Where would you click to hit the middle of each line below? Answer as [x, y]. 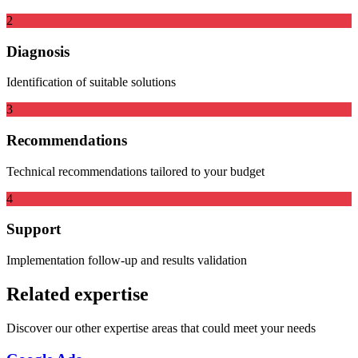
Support [34, 229]
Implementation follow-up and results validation [127, 261]
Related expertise [78, 294]
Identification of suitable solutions [91, 82]
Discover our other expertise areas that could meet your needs [161, 328]
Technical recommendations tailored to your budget [135, 171]
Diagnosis [38, 51]
